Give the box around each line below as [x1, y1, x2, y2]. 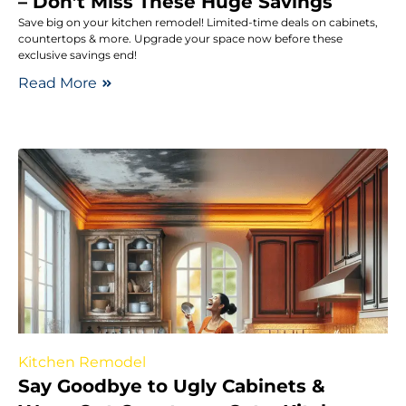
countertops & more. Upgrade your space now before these [18, 31, 343, 45]
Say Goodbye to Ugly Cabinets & [18, 374, 325, 397]
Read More [18, 73, 97, 92]
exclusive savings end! [18, 47, 137, 62]
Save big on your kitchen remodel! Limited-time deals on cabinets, [18, 14, 378, 29]
